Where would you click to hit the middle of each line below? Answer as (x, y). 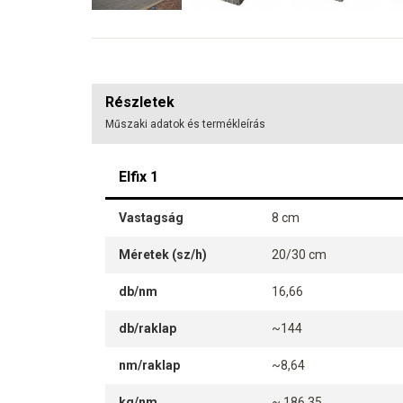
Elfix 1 (139, 177)
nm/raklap (149, 366)
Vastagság (151, 218)
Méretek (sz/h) (163, 255)
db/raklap (148, 329)
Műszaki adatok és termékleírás (185, 125)
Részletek (140, 103)
